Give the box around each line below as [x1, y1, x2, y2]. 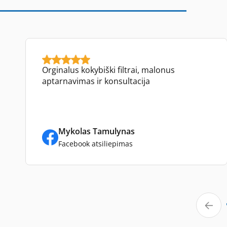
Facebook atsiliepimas [58, 139, 133, 148]
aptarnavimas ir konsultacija [42, 75, 150, 87]
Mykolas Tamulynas [58, 126, 135, 137]
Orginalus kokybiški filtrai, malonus [42, 64, 175, 75]
